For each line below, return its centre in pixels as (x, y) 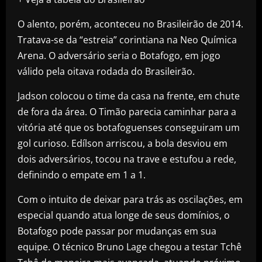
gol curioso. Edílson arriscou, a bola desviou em (123, 143)
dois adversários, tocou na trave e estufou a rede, (127, 159)
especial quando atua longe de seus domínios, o (124, 215)
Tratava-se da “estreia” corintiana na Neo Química (127, 39)
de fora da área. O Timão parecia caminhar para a (127, 111)
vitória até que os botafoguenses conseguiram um (129, 127)
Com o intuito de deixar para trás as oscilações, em (130, 199)
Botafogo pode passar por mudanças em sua (117, 231)
